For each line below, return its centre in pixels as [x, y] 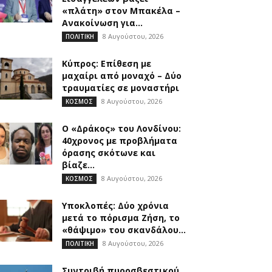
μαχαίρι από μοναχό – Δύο [122, 76]
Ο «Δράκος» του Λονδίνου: [121, 128]
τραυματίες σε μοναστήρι [121, 88]
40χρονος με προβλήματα [120, 141]
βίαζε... [78, 165]
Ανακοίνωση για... [102, 23]
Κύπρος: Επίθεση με [107, 63]
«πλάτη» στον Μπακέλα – [121, 11]
